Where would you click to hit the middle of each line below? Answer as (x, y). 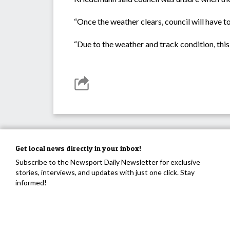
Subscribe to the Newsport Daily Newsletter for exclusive (108, 162)
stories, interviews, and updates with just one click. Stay (105, 172)
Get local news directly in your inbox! (78, 148)
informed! (31, 183)
